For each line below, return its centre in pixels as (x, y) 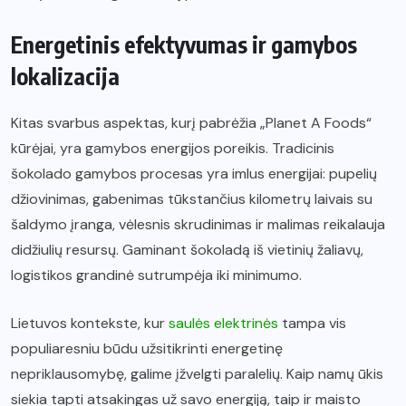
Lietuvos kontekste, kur (90, 324)
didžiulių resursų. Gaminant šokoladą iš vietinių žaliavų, (187, 250)
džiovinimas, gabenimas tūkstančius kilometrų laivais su (192, 199)
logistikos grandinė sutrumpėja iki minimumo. (156, 275)
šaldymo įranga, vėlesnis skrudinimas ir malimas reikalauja (198, 225)
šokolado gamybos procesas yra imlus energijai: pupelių (194, 174)
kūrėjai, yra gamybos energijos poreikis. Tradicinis (173, 149)
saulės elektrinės (223, 324)
